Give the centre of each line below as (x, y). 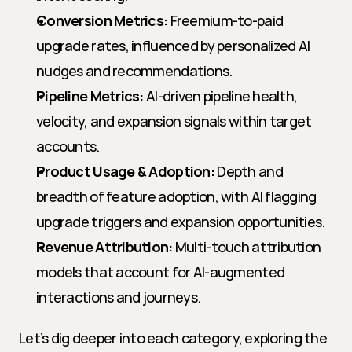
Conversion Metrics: (102, 20)
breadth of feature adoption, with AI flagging (176, 196)
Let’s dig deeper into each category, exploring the (173, 338)
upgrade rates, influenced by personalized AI (173, 46)
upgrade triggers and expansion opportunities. (181, 222)
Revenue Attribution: (104, 247)
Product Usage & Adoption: (125, 171)
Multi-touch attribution (247, 247)
